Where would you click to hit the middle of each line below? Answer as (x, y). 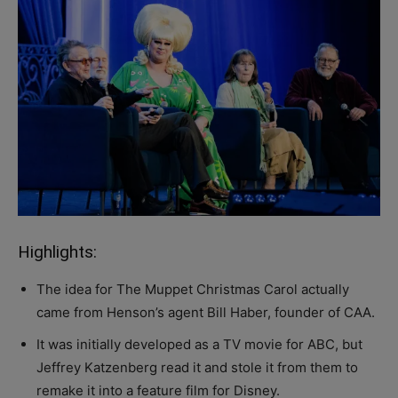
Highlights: (57, 251)
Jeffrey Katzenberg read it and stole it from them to (197, 367)
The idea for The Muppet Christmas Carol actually (193, 289)
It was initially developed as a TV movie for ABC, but (199, 344)
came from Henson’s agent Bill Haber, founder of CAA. (206, 312)
